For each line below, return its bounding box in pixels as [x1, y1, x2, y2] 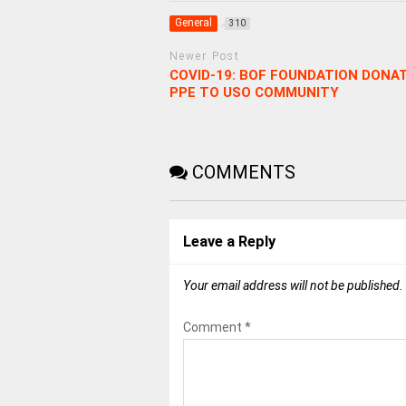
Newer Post [169, 50, 240, 63]
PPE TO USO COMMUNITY [169, 83, 339, 101]
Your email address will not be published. [182, 277, 403, 293]
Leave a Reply [182, 232, 275, 250]
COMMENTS [187, 160, 295, 183]
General [174, 16, 212, 30]
